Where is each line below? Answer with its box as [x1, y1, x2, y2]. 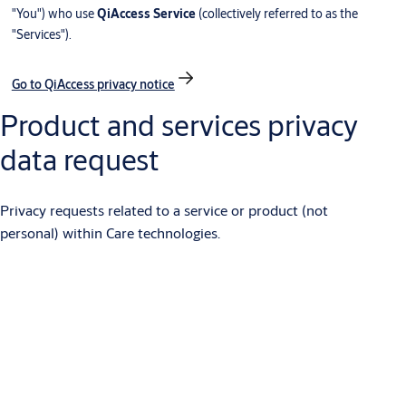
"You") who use [11, 5, 94, 23]
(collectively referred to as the [198, 5, 358, 23]
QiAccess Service [93, 5, 198, 23]
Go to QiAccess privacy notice [11, 76, 175, 93]
